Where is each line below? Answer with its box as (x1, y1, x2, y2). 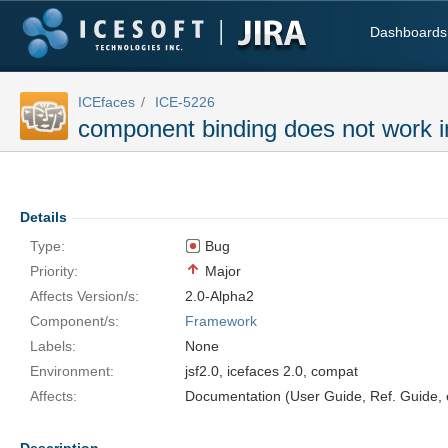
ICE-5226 (155, 94, 215, 110)
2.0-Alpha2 (185, 288, 254, 304)
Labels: (30, 338, 76, 354)
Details (20, 209, 67, 225)
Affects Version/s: (30, 288, 139, 304)
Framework (185, 313, 257, 329)
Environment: (30, 363, 114, 379)
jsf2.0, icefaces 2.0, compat (185, 363, 358, 379)
